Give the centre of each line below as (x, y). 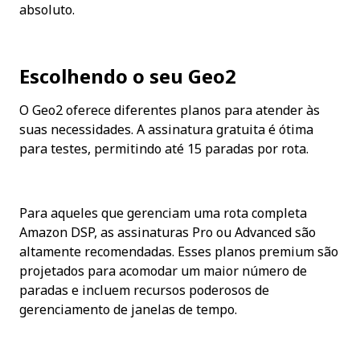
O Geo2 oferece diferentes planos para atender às (170, 110)
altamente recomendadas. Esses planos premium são (179, 252)
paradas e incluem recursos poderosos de (144, 290)
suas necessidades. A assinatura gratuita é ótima (166, 130)
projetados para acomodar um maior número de (163, 271)
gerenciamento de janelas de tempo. (128, 310)
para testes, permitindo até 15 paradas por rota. (164, 149)
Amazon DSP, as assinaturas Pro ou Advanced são (168, 233)
